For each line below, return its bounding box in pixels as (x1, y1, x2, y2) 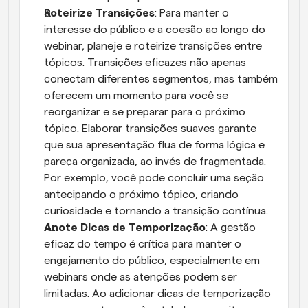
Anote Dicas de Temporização (44, 222, 206, 233)
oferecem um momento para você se (44, 90, 228, 101)
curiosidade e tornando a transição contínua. (44, 206, 268, 217)
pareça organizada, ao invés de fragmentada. (44, 156, 266, 167)
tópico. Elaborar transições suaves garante (44, 123, 256, 134)
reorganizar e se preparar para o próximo (44, 107, 245, 118)
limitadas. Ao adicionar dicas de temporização (44, 288, 271, 299)
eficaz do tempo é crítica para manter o (44, 239, 241, 250)
